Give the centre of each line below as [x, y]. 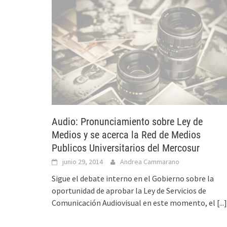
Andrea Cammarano [150, 161]
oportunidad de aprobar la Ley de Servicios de [129, 190]
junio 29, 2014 [83, 161]
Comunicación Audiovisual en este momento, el [134, 202]
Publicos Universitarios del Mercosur [126, 148]
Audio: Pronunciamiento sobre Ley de [127, 121]
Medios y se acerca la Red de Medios [126, 135]
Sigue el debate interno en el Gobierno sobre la [133, 178]
